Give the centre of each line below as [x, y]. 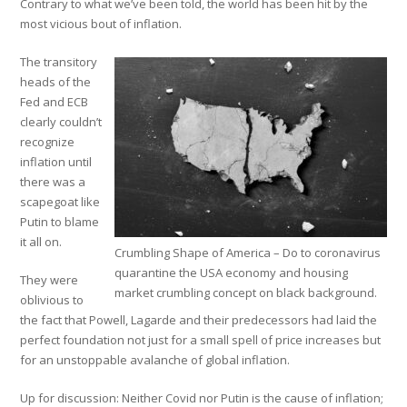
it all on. [41, 241]
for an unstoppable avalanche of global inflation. [155, 359]
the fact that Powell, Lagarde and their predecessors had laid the [199, 319]
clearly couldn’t [61, 121]
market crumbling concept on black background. [245, 293]
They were [50, 279]
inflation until [56, 161]
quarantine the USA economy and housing [231, 273]
